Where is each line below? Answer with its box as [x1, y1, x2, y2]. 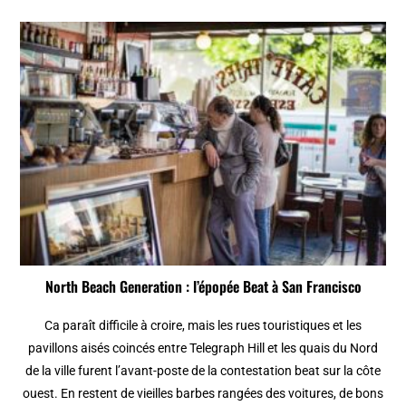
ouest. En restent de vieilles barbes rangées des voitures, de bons [23, 386, 383, 401]
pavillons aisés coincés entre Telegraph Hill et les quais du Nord [28, 341, 378, 355]
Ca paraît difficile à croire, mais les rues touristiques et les [44, 318, 362, 333]
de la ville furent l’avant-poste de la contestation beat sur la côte [25, 363, 381, 378]
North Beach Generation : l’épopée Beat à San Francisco [44, 275, 362, 297]
